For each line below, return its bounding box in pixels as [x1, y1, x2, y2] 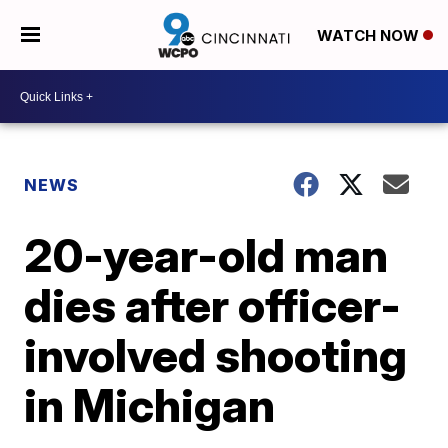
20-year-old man [24, 227, 389, 283]
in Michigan [24, 377, 276, 433]
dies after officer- [24, 277, 402, 333]
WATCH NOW [316, 26, 423, 46]
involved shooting [24, 327, 408, 383]
